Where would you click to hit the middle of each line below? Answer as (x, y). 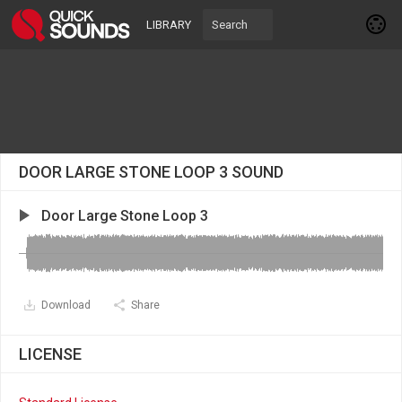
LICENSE (50, 354)
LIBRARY (169, 25)
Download (66, 305)
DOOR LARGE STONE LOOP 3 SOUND (151, 172)
